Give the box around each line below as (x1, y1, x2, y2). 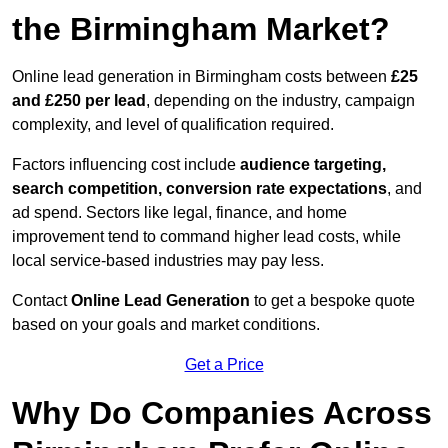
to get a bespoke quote (250, 292, 415, 310)
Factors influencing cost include (12, 156, 240, 174)
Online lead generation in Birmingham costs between (12, 68, 391, 86)
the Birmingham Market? (12, 11, 390, 48)
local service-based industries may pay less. (12, 252, 324, 270)
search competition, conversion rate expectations (12, 180, 387, 198)
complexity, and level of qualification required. (12, 116, 334, 134)
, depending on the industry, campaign (146, 92, 415, 110)
